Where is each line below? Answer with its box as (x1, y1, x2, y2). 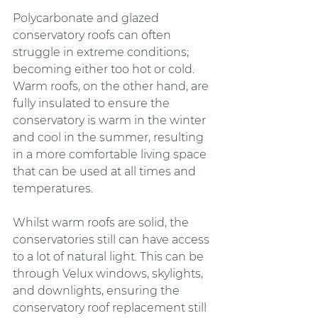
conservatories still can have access (13, 232, 212, 246)
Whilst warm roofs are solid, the (13, 215, 192, 229)
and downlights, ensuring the (13, 283, 182, 297)
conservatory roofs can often (13, 28, 174, 42)
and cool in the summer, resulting (13, 130, 207, 144)
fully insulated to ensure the (13, 96, 172, 110)
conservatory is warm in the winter (13, 113, 209, 127)
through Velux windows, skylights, (13, 266, 206, 280)
